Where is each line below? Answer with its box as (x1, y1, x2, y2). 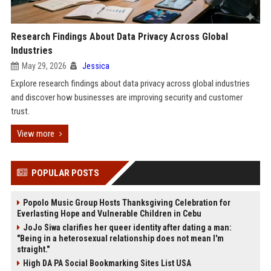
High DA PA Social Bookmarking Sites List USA (22, 258, 191, 268)
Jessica (82, 61, 109, 71)
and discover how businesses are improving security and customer (10, 92, 243, 103)
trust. (10, 106, 30, 117)
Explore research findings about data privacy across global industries (10, 78, 250, 89)
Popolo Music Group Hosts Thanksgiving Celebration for (22, 198, 230, 207)
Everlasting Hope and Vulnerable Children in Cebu (16, 209, 201, 218)
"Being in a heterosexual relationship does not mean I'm (16, 233, 224, 243)
